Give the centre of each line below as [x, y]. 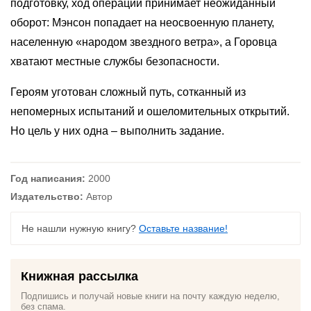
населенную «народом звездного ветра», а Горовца [144, 42]
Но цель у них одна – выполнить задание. [117, 131]
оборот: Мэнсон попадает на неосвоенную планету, [142, 23]
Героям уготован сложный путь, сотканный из [128, 92]
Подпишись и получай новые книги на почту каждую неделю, [150, 296]
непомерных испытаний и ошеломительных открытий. [150, 111]
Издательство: [47, 196]
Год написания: [48, 178]
